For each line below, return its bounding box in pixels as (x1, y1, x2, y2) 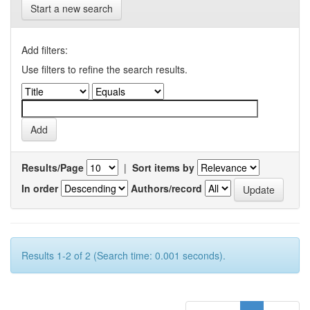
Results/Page (21, 161, 84, 174)
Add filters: (21, 43, 68, 57)
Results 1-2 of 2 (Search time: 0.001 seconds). (21, 248, 226, 262)
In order (21, 181, 58, 195)
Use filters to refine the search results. (21, 62, 188, 76)
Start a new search (30, 1, 113, 15)
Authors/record (131, 181, 202, 195)
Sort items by (132, 161, 194, 174)
